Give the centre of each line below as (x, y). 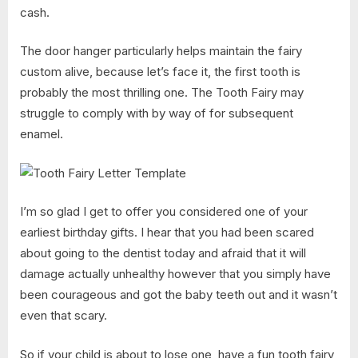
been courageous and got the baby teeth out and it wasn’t (179, 295)
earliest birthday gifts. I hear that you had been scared (167, 233)
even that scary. (64, 316)
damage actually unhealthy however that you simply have (175, 274)
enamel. (42, 134)
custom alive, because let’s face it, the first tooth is (160, 72)
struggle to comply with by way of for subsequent (157, 113)
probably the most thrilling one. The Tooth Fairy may (162, 93)
